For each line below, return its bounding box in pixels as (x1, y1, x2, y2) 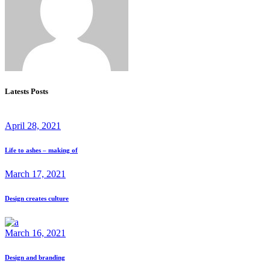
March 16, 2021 (5, 227, 66, 238)
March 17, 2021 (5, 168, 66, 179)
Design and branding (5, 253, 65, 261)
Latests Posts (5, 86, 48, 96)
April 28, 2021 (5, 120, 61, 131)
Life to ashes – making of (5, 146, 78, 154)
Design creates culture (5, 194, 69, 202)
